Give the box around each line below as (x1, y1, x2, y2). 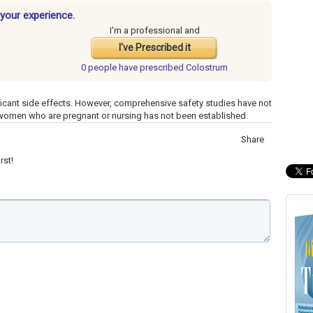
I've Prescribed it (118, 42, 191, 54)
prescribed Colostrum (140, 62, 228, 73)
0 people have (81, 62, 140, 73)
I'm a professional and (109, 25, 200, 36)
